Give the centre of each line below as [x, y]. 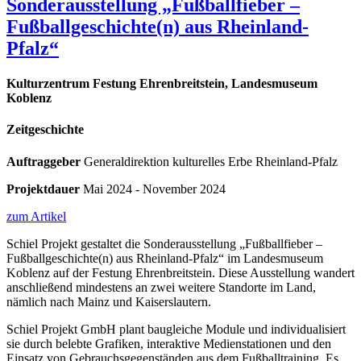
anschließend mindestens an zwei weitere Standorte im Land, [161, 287]
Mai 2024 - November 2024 [153, 189]
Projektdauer [43, 189]
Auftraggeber [44, 161]
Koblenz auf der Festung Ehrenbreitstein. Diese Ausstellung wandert [180, 272]
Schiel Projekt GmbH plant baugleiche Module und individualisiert [176, 329]
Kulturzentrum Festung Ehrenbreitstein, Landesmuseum [162, 84]
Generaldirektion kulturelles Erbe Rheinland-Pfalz [209, 161]
